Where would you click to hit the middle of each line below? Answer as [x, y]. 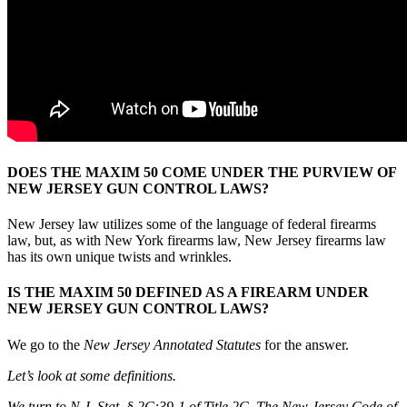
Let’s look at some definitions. [92, 375]
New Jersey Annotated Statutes [172, 344]
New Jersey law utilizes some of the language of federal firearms [192, 224]
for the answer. [307, 344]
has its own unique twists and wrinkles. [119, 257]
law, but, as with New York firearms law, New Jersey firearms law [197, 241]
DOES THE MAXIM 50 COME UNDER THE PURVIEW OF [202, 172]
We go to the [45, 344]
